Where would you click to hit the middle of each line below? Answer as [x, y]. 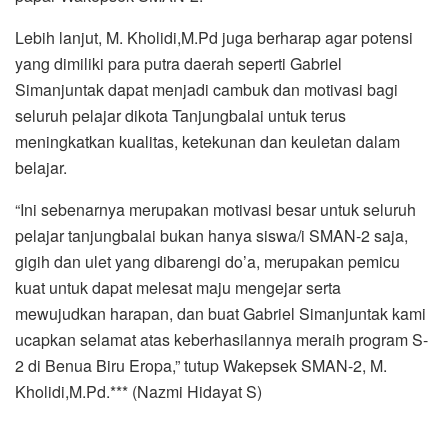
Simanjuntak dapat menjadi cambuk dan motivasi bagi [206, 89]
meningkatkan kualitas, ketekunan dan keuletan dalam [207, 141]
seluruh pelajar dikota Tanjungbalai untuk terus [180, 115]
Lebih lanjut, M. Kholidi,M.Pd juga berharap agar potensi [214, 37]
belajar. [41, 167]
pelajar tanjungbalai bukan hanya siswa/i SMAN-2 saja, [211, 235]
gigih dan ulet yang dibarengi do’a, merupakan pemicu [207, 261]
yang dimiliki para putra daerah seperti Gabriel [178, 63]
